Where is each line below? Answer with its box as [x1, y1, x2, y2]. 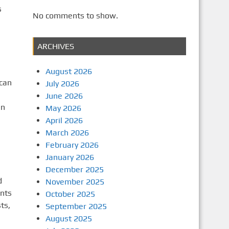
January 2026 [45, 152, 94, 162]
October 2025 [45, 189, 95, 199]
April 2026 [45, 116, 83, 125]
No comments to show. [32, 11, 118, 20]
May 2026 [45, 103, 81, 113]
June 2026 [45, 91, 83, 101]
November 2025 [45, 177, 104, 187]
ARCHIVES [37, 41, 74, 51]
